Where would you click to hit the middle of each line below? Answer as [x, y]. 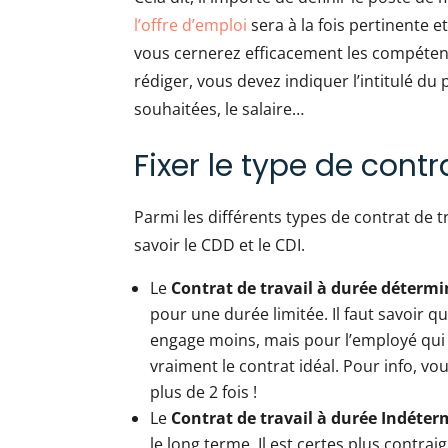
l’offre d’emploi [191, 25]
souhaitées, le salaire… [219, 109]
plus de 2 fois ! [206, 392]
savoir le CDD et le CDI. [222, 245]
